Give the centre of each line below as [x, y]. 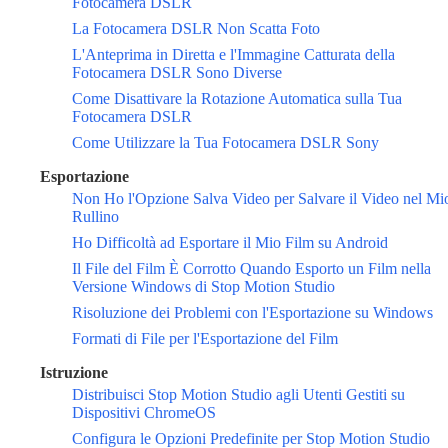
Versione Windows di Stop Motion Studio [203, 287]
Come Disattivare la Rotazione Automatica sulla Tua [237, 99]
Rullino [95, 217]
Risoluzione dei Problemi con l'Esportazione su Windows [252, 313]
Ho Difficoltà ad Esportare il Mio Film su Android [230, 243]
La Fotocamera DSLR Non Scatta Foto [196, 29]
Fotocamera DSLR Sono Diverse [177, 73]
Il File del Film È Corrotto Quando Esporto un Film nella [251, 269]
